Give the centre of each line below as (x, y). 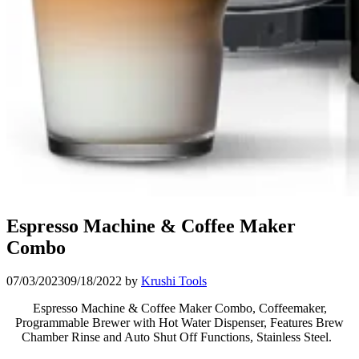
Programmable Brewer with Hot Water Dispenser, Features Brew (179, 323)
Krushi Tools (174, 281)
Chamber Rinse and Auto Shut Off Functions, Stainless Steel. (179, 337)
